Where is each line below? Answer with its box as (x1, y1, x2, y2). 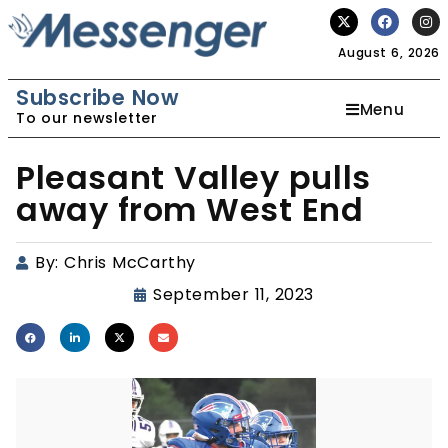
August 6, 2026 (338, 44, 440, 61)
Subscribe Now (16, 83, 180, 112)
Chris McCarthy (64, 251, 196, 274)
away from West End (16, 187, 364, 232)
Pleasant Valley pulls (16, 155, 371, 200)
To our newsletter (16, 108, 158, 128)
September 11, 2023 (153, 283, 314, 306)
